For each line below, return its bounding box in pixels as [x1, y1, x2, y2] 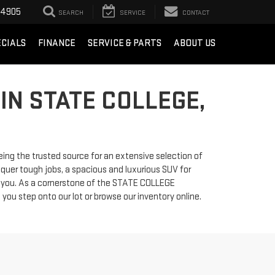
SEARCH [58, 9, 83, 17]
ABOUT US [174, 37, 215, 50]
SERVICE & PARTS [88, 37, 161, 50]
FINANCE [38, 37, 76, 50]
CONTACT [182, 9, 209, 17]
